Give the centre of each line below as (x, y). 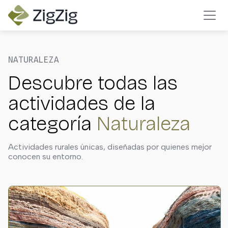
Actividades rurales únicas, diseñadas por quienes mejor (110, 147)
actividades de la (82, 103)
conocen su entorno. (46, 156)
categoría (52, 124)
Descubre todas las (93, 83)
